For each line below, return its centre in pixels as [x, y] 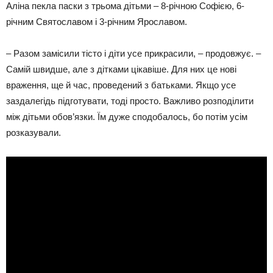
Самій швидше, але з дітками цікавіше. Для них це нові [121, 69]
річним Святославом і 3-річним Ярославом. [97, 21]
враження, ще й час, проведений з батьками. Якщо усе [121, 85]
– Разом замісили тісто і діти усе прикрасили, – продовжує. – [133, 53]
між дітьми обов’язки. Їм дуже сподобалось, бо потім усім [127, 116]
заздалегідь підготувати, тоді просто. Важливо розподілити [130, 101]
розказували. [34, 132]
